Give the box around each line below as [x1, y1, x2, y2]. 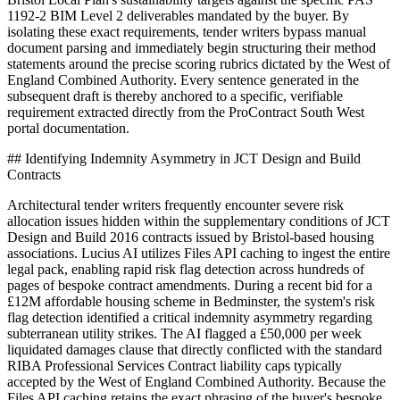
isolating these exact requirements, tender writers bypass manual [7, 24, 366, 40]
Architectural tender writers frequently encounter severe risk [7, 197, 344, 213]
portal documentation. [7, 121, 129, 137]
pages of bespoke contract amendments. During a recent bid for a [7, 278, 372, 294]
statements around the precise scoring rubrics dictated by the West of [7, 56, 390, 72]
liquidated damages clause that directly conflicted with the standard [7, 342, 382, 358]
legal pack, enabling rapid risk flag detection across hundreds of [7, 262, 364, 278]
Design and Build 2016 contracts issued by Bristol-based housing [7, 229, 374, 246]
